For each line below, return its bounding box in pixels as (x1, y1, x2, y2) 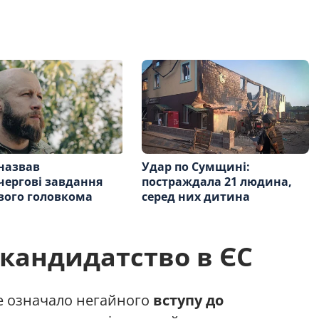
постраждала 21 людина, (142, 173, 293, 189)
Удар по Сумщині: (142, 158, 251, 174)
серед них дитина (142, 188, 251, 204)
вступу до (153, 290, 224, 310)
